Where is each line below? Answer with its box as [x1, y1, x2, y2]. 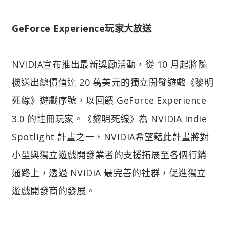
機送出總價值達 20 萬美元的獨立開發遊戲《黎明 [12, 76, 213, 88]
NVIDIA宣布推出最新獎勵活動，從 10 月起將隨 [12, 58, 207, 70]
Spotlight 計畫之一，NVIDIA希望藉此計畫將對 [12, 130, 209, 143]
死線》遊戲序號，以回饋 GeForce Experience [12, 94, 206, 106]
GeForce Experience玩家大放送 [12, 22, 152, 34]
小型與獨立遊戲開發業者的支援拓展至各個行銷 [12, 148, 207, 161]
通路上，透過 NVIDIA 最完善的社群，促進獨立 [12, 166, 206, 179]
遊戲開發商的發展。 [12, 184, 95, 197]
